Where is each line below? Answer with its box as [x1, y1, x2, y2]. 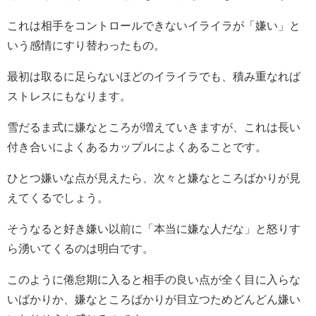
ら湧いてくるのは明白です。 [7, 243, 154, 255]
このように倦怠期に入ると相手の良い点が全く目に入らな [7, 274, 300, 286]
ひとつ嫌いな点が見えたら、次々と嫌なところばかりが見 [7, 172, 300, 184]
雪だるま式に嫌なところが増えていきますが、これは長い [7, 121, 300, 133]
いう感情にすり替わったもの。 [7, 39, 165, 51]
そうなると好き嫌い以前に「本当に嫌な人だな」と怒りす [7, 223, 300, 235]
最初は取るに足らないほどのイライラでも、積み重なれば [7, 71, 300, 83]
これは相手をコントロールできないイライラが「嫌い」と [7, 20, 300, 32]
